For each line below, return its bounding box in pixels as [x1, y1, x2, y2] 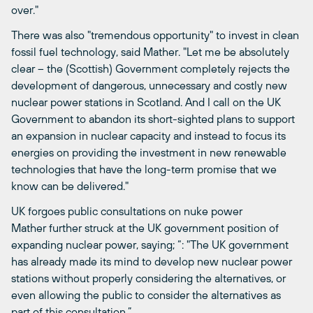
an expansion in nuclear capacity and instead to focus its [11, 129, 286, 142]
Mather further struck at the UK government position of [11, 221, 279, 234]
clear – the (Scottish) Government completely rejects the [11, 61, 290, 75]
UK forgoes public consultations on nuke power [11, 204, 242, 217]
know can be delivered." [11, 179, 129, 192]
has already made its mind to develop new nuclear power [11, 254, 292, 268]
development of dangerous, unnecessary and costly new [11, 78, 287, 92]
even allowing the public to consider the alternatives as [11, 288, 281, 301]
